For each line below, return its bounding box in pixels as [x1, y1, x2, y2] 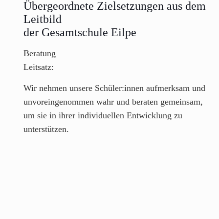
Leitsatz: [23, 62, 54, 72]
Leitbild [23, 12, 62, 25]
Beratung [23, 48, 56, 58]
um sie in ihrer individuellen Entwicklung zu [23, 110, 182, 120]
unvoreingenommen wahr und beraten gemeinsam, [23, 96, 203, 107]
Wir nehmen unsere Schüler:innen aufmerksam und [23, 83, 205, 93]
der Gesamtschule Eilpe [23, 25, 136, 39]
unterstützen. [23, 124, 69, 134]
